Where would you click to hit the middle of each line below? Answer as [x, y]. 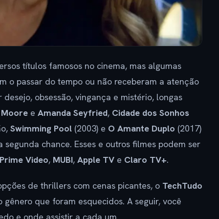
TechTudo [182, 185]
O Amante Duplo [142, 128]
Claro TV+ [145, 159]
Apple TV [96, 159]
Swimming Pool [41, 128]
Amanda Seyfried [73, 112]
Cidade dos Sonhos [151, 112]
